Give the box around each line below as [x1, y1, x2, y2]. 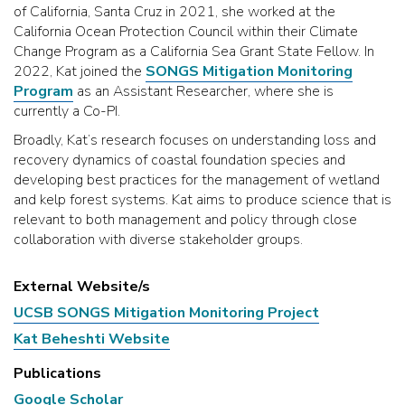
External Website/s [14, 277, 150, 297]
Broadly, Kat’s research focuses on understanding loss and [14, 130, 376, 150]
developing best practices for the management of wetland [14, 170, 380, 190]
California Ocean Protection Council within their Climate [14, 22, 358, 42]
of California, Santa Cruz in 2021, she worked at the [14, 2, 335, 22]
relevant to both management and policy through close [14, 210, 357, 230]
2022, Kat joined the [14, 61, 146, 81]
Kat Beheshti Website [14, 329, 170, 349]
